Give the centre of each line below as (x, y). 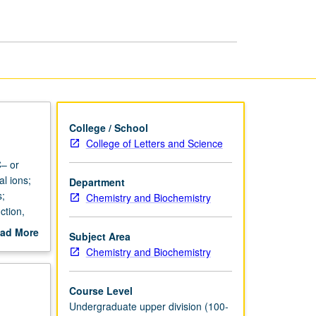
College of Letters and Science (154, 143)
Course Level (101, 290)
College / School (108, 127)
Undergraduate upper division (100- (148, 306)
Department (97, 182)
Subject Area (99, 236)
